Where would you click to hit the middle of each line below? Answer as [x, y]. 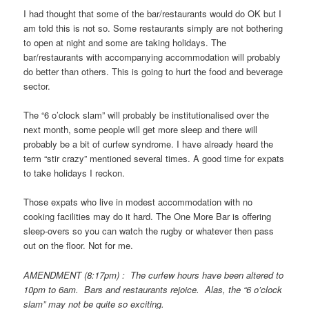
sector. [37, 86]
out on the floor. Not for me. [79, 246]
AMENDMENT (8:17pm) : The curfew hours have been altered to [154, 275]
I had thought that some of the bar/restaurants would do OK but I [153, 14]
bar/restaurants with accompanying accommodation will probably [152, 57]
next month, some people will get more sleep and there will [141, 130]
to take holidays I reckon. [74, 173]
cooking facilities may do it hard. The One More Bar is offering [148, 217]
